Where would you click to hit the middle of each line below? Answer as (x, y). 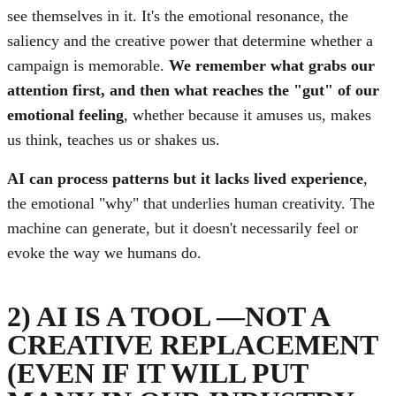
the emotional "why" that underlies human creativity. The (191, 204)
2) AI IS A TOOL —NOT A (168, 316)
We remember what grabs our (270, 66)
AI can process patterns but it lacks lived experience (185, 179)
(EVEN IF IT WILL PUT (157, 373)
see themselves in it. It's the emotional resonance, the (178, 16)
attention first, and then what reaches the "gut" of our (193, 91)
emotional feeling (65, 115)
